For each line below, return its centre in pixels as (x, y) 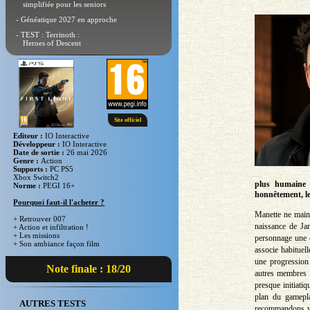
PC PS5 (62, 169)
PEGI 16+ (59, 186)
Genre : (27, 161)
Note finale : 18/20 (89, 269)
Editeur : (29, 136)
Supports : (32, 169)
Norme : (28, 186)
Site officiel (127, 120)
